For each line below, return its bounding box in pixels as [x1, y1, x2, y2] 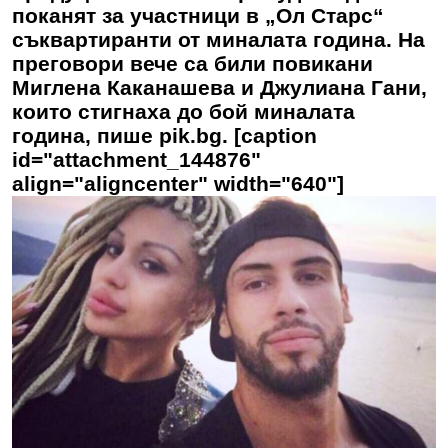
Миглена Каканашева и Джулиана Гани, [12, 75, 427, 99]
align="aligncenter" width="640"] [12, 171, 344, 195]
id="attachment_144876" [12, 147, 261, 171]
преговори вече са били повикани [12, 51, 373, 75]
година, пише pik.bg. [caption [12, 123, 317, 147]
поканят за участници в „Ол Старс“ [12, 3, 384, 27]
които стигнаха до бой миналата [12, 99, 355, 123]
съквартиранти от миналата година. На [12, 27, 425, 51]
